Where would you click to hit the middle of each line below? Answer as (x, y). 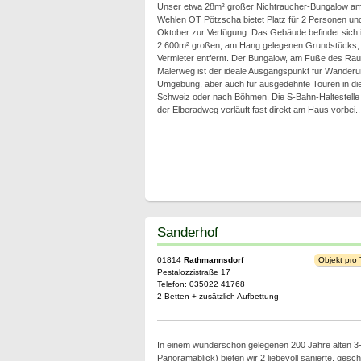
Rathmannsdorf (213, 260)
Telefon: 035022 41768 (201, 284)
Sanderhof (187, 232)
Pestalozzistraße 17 (193, 272)
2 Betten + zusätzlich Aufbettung (218, 296)
